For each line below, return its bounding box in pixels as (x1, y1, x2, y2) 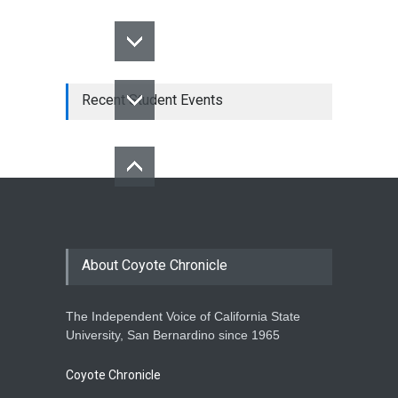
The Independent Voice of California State (66, 309, 300, 324)
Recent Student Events (82, 92, 223, 109)
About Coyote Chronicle (82, 257, 227, 275)
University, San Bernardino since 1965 (66, 328, 280, 343)
